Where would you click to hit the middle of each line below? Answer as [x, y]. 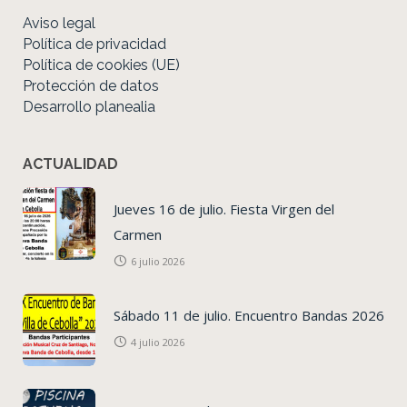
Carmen [138, 234]
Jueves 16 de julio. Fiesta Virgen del [224, 208]
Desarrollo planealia [89, 106]
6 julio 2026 [158, 261]
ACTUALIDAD [70, 164]
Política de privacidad [94, 44]
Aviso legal [59, 23]
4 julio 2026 [158, 342]
